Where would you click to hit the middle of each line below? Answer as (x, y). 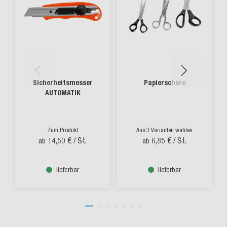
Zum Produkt (63, 130)
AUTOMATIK (63, 93)
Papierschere (164, 83)
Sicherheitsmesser (63, 83)
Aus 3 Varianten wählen (164, 130)
